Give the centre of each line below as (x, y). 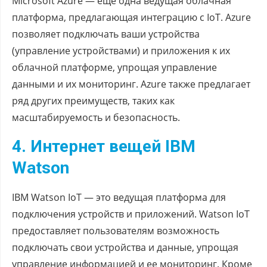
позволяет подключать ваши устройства (106, 34)
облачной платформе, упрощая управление (114, 67)
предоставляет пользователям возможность (116, 230)
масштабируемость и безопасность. (96, 117)
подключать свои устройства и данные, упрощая (125, 247)
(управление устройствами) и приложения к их (121, 50)
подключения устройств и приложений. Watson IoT (131, 214)
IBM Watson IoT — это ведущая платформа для (119, 197)
